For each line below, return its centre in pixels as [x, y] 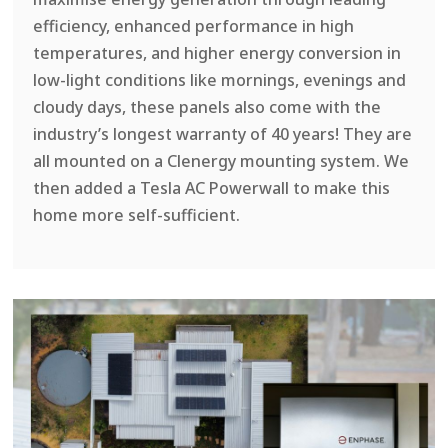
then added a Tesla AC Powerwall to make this [212, 187]
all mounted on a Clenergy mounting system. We [221, 160]
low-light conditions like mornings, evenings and [220, 79]
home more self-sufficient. [137, 214]
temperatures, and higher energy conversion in [217, 52]
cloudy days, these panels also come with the [207, 106]
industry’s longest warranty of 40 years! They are [223, 133]
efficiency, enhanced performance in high [194, 25]
